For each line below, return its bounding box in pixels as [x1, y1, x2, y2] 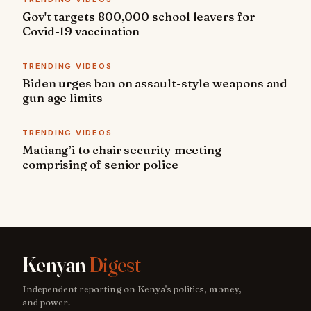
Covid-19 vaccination [22, 24, 140, 39]
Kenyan [22, 252, 89, 278]
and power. [22, 296, 70, 308]
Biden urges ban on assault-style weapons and [22, 76, 288, 91]
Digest [88, 252, 141, 278]
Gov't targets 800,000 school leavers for [22, 9, 255, 24]
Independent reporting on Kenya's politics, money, [22, 283, 242, 295]
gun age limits [22, 90, 103, 106]
